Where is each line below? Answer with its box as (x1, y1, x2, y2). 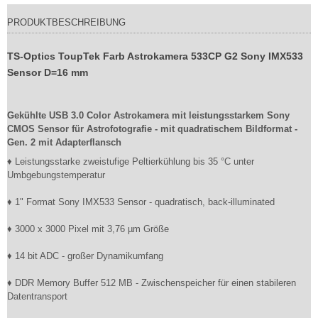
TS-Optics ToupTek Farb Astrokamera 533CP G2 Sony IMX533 (7, 50, 303, 62)
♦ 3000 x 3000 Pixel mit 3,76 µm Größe (7, 224, 169, 234)
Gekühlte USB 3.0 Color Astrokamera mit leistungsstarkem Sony (7, 110, 290, 121)
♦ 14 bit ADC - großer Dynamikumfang (7, 251, 163, 261)
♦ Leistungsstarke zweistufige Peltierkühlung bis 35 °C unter (7, 156, 254, 167)
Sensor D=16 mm (7, 67, 88, 78)
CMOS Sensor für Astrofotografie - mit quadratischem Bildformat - (7, 124, 297, 134)
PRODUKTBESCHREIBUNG (7, 17, 126, 28)
